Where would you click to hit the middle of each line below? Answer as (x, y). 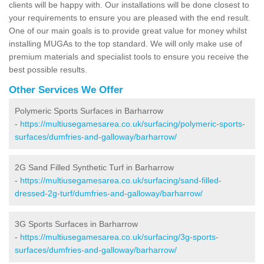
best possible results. (48, 69)
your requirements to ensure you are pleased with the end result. (130, 17)
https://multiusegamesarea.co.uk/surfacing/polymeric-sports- (133, 123)
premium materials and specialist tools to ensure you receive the (129, 56)
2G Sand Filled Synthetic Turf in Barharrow (94, 167)
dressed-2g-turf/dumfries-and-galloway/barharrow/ (109, 193)
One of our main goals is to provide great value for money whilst (128, 30)
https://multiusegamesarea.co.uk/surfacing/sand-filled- (121, 180)
